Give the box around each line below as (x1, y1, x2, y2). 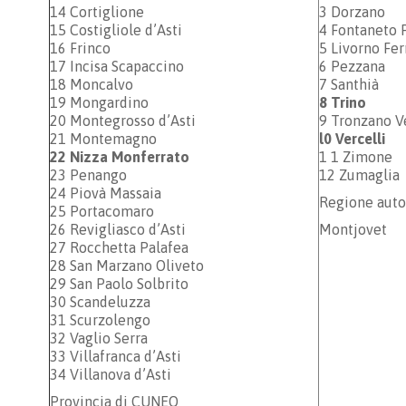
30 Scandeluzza (50, 294, 154, 310)
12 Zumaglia (319, 167, 400, 183)
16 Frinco (50, 40, 111, 56)
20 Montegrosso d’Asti (50, 112, 199, 129)
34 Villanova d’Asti (50, 366, 171, 382)
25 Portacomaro (50, 203, 154, 219)
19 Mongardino (50, 94, 149, 111)
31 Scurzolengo (50, 312, 154, 328)
